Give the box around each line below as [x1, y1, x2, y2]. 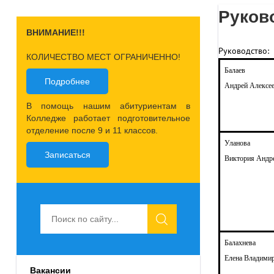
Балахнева [224, 238, 257, 247]
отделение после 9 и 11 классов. [26, 125, 158, 135]
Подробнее [45, 76, 90, 86]
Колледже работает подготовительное [26, 113, 190, 123]
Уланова [224, 138, 250, 147]
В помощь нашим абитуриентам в [26, 100, 190, 111]
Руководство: [218, 45, 269, 56]
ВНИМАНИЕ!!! [26, 27, 85, 37]
